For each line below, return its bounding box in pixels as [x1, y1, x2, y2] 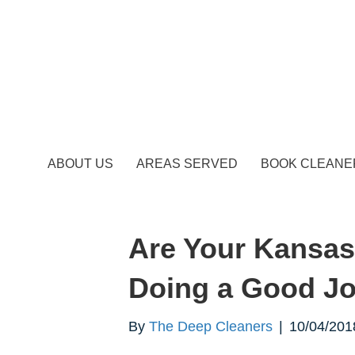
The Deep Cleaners [149, 319, 273, 335]
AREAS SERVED [136, 157, 238, 171]
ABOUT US [47, 157, 113, 171]
